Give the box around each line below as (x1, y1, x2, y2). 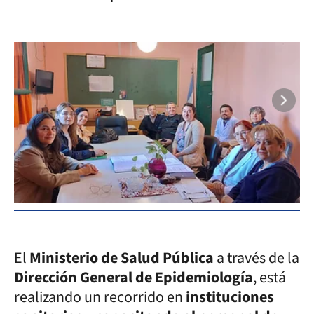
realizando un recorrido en (14, 286, 186, 308)
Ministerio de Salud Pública (29, 247, 214, 269)
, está (253, 266, 286, 289)
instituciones (186, 286, 274, 308)
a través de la (214, 247, 299, 269)
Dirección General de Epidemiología (14, 266, 253, 289)
